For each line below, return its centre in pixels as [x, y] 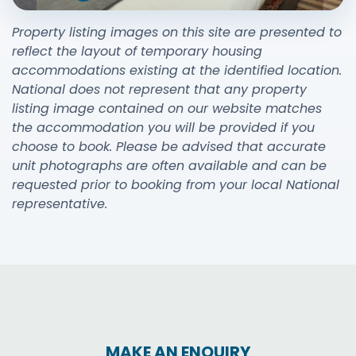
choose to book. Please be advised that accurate [169, 147]
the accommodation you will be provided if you [163, 128]
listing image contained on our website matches [167, 108]
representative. [60, 204]
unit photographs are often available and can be [169, 166]
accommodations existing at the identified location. [177, 70]
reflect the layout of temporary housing [137, 51]
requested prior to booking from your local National [176, 185]
